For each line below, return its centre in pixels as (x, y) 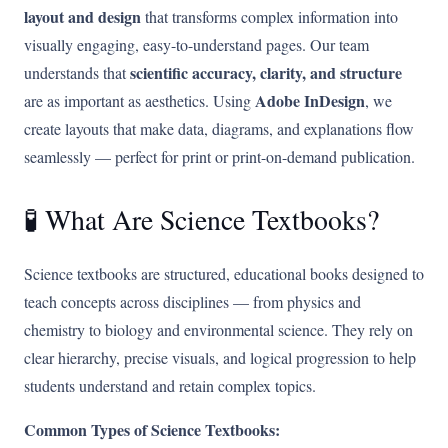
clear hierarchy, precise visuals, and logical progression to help (220, 358)
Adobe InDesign (310, 101)
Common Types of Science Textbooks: (152, 430)
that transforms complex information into (269, 17)
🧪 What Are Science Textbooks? (201, 220)
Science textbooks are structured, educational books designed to (224, 274)
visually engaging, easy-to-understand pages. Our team (196, 45)
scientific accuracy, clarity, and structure (266, 73)
